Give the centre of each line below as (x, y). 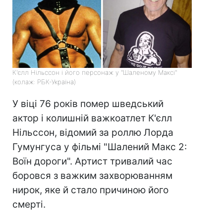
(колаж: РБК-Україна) (44, 82)
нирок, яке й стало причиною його (90, 190)
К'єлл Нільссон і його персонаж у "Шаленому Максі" (95, 73)
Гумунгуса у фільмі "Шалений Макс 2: (100, 147)
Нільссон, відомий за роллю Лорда (93, 133)
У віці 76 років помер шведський (88, 104)
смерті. (29, 205)
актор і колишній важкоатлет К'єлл (92, 118)
